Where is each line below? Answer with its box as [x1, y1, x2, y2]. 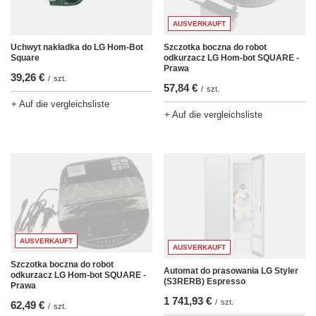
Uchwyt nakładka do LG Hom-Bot [11, 42, 143, 53]
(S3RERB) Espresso [164, 276, 245, 287]
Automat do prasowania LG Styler [164, 266, 298, 276]
